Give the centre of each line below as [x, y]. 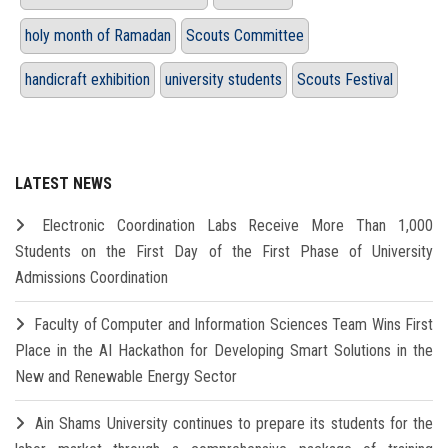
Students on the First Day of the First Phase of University [224, 252]
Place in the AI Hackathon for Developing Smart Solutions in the [224, 351]
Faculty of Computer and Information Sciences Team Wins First [234, 325]
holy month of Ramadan [98, 36]
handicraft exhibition [87, 80]
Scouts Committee [245, 36]
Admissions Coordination [91, 278]
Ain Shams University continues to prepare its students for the [234, 424]
